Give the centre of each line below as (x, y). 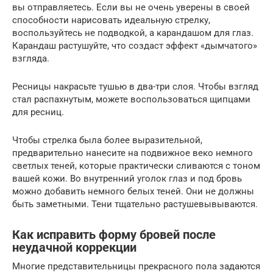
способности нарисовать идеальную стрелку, (111, 20)
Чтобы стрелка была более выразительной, (107, 140)
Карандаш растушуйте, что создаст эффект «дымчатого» (135, 45)
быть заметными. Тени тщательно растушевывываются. (135, 204)
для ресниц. (38, 112)
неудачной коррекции (74, 247)
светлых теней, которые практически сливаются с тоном (136, 165)
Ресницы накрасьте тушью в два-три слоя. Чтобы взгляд (135, 86)
